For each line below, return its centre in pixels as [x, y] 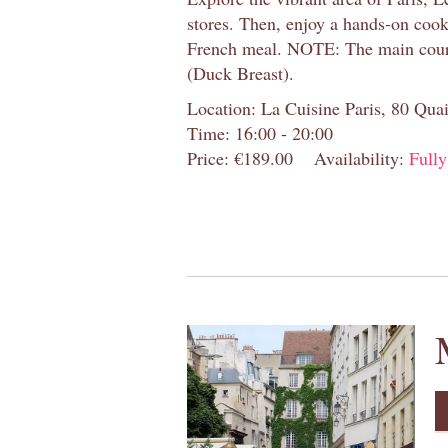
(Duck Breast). [240, 72]
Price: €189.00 [240, 157]
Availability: [361, 157]
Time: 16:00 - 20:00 [260, 132]
